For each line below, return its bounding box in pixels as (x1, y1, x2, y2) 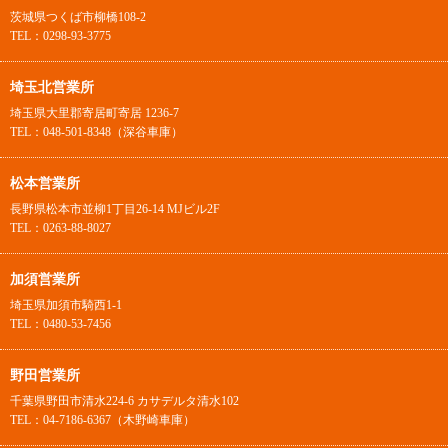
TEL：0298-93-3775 (10, 28, 111, 43)
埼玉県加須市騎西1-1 (10, 297, 122, 312)
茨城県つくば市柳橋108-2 (10, 9, 146, 24)
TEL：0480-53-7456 (10, 316, 111, 331)
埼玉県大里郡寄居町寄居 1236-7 (10, 105, 179, 120)
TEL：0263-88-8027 (10, 220, 111, 235)
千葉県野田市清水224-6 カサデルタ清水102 (10, 393, 239, 408)
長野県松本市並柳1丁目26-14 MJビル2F (10, 201, 220, 216)
